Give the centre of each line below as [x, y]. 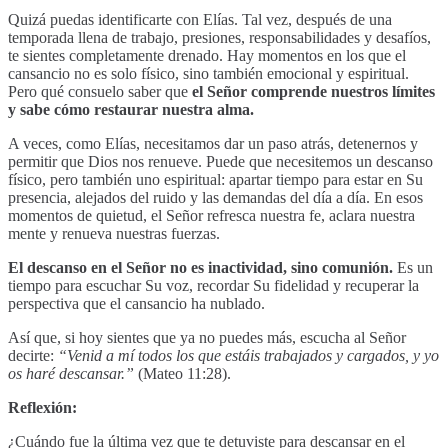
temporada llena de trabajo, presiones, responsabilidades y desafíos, [219, 37]
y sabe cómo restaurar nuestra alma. [131, 109]
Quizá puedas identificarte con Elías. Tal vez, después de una [200, 19]
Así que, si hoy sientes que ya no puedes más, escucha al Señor [207, 337]
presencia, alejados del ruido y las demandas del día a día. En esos [215, 197]
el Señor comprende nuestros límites [313, 91]
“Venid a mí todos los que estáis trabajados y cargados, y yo [248, 355]
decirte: [33, 355]
